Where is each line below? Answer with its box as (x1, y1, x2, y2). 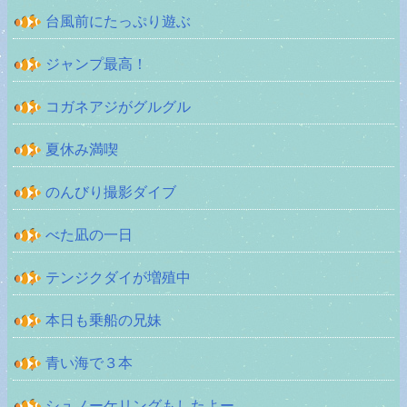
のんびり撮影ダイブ (45, 184, 176, 200)
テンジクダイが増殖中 (45, 269, 191, 285)
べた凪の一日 (45, 226, 133, 243)
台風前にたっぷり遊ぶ (45, 13, 191, 29)
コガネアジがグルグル (45, 98, 191, 114)
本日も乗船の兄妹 (45, 312, 162, 328)
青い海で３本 (45, 354, 133, 371)
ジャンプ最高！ (45, 55, 147, 72)
